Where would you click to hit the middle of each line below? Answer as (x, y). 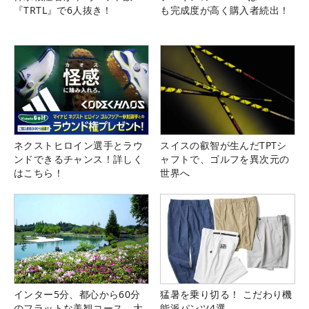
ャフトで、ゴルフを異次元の (225, 159)
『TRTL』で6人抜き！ (63, 10)
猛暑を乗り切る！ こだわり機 (226, 295)
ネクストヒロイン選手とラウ (79, 146)
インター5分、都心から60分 (77, 295)
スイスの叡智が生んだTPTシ (223, 146)
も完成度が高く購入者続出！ (225, 10)
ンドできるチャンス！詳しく (79, 159)
